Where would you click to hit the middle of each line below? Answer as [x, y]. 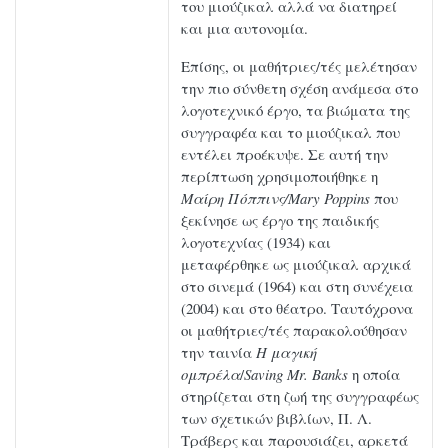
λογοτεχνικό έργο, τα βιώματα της [295, 110]
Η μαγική [286, 352]
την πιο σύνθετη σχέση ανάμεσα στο [299, 88]
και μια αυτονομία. [244, 28]
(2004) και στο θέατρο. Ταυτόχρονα [297, 308]
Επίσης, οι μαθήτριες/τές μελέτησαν [299, 66]
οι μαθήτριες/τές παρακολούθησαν [294, 330]
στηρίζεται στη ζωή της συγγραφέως [300, 396]
